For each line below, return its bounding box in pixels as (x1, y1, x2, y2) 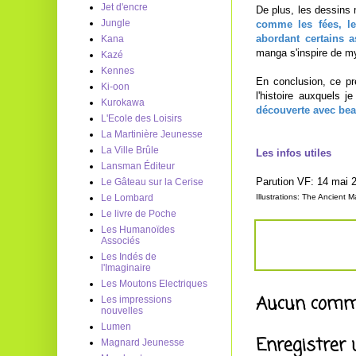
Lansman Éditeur (101, 161, 175, 172)
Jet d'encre (101, 2, 148, 13)
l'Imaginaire (101, 262, 151, 273)
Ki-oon (101, 81, 130, 92)
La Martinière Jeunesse (101, 129, 203, 140)
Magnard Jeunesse (101, 337, 184, 348)
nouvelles (101, 305, 143, 316)
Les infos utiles (256, 146, 331, 159)
